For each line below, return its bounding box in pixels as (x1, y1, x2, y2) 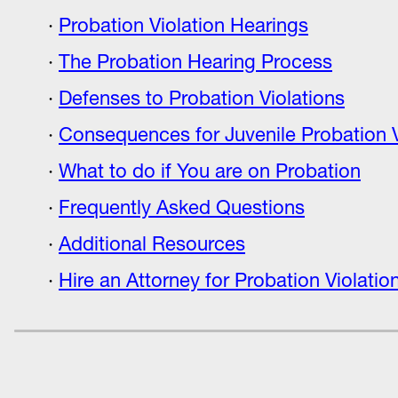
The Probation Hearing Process (59, 50, 332, 74)
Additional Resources (59, 232, 245, 256)
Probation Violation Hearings (59, 13, 308, 37)
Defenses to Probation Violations (59, 86, 345, 110)
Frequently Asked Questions (59, 195, 305, 219)
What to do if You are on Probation (59, 159, 361, 183)
